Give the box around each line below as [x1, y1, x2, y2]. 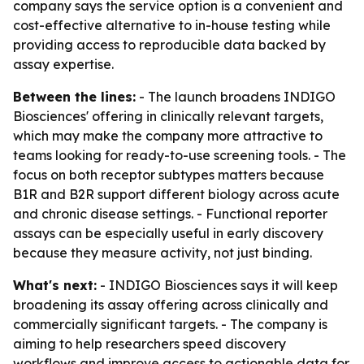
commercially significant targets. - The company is [13, 316, 327, 332]
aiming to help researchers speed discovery [13, 336, 286, 352]
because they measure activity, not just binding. [13, 245, 312, 261]
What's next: [13, 277, 97, 293]
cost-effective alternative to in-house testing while [13, 17, 331, 33]
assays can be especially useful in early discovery [13, 225, 323, 241]
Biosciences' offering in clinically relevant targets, [13, 108, 323, 124]
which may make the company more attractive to [13, 128, 323, 144]
